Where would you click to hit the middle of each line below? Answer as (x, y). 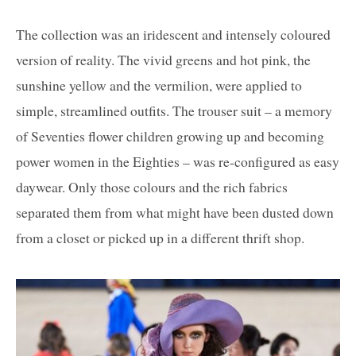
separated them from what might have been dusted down (175, 213)
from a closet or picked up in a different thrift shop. (160, 238)
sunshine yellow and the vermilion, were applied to (159, 85)
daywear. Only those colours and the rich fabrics (152, 187)
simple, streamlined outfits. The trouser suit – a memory (174, 111)
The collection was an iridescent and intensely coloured (173, 35)
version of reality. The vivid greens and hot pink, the (163, 60)
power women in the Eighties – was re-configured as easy (178, 162)
